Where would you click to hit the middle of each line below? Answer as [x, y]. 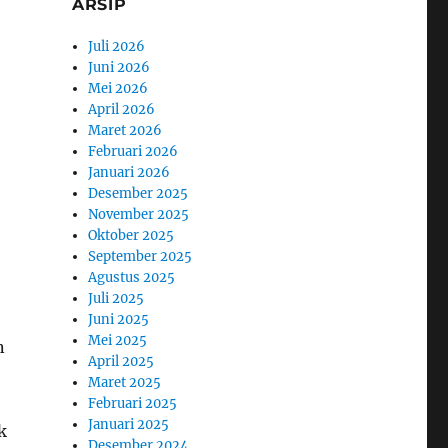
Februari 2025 [133, 403]
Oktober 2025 [131, 235]
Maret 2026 [125, 130]
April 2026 [122, 109]
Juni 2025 [119, 319]
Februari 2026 [133, 151]
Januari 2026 [129, 172]
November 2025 [139, 214]
